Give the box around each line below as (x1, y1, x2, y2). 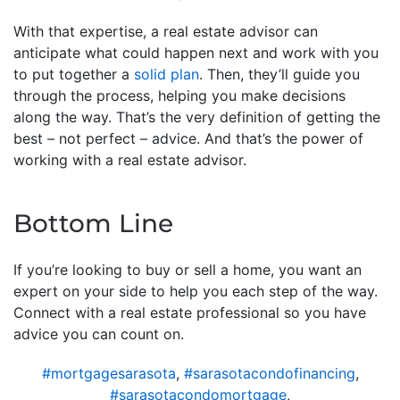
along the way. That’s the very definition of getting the (13, 107, 380, 126)
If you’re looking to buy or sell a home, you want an (13, 260, 362, 279)
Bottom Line (13, 207, 173, 238)
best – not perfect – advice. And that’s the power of (13, 129, 363, 147)
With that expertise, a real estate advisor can (13, 21, 318, 40)
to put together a (13, 64, 134, 83)
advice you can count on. (13, 324, 184, 343)
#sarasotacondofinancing (183, 363, 355, 382)
